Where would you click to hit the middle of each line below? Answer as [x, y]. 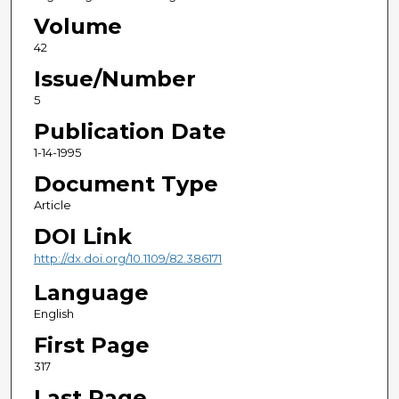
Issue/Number [114, 79]
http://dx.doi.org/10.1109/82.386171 [127, 259]
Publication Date [130, 132]
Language [91, 292]
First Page [91, 345]
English [53, 313]
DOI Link [82, 237]
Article [52, 205]
